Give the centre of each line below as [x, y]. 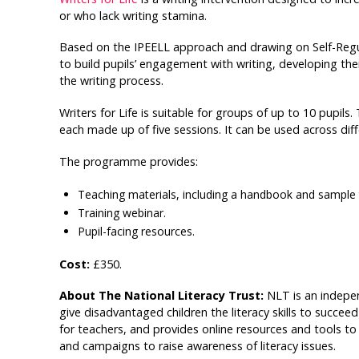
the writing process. [111, 81]
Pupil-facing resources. [137, 232]
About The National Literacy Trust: [163, 296]
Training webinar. [122, 213]
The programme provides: [128, 162]
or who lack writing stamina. [133, 15]
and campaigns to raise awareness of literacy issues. [197, 346]
